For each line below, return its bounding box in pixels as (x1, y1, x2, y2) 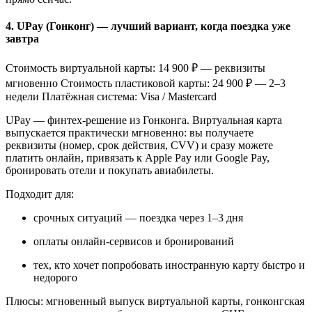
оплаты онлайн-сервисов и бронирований (33, 235, 234, 248)
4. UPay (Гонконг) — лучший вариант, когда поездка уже (6, 19, 290, 32)
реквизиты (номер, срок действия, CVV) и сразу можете (6, 139, 273, 152)
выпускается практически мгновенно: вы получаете (6, 127, 253, 139)
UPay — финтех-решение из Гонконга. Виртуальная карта (6, 114, 282, 127)
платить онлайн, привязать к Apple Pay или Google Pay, (6, 152, 270, 164)
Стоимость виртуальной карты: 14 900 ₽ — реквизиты (6, 62, 265, 75)
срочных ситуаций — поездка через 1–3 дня (33, 212, 243, 224)
